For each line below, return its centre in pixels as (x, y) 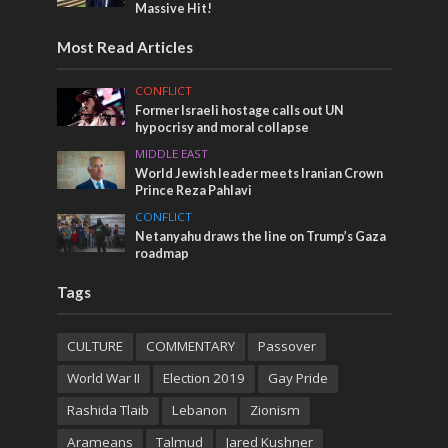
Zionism (274, 409)
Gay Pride (297, 377)
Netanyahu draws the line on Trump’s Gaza (261, 236)
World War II (103, 377)
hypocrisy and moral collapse (222, 127)
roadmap (162, 253)
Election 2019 (203, 377)
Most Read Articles (124, 46)
